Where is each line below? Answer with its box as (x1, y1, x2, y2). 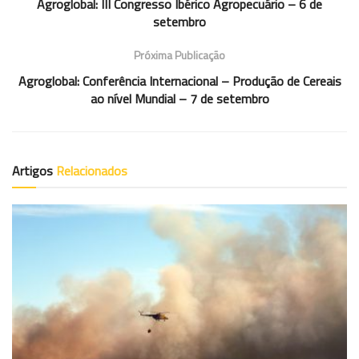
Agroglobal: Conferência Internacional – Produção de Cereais (18, 71, 341, 91)
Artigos (12, 160, 56, 180)
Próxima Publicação (134, 46, 225, 63)
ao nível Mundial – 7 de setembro (90, 88, 269, 108)
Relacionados (56, 160, 127, 180)
